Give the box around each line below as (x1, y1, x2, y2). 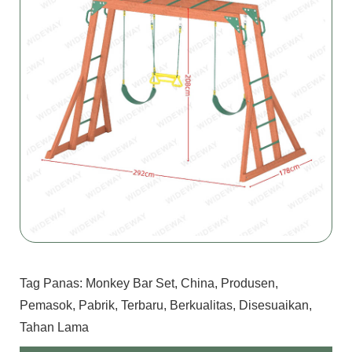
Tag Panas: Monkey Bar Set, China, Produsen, (20, 277, 278, 291)
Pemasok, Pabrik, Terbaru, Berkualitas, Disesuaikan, (20, 299, 312, 313)
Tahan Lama (20, 321, 89, 335)
